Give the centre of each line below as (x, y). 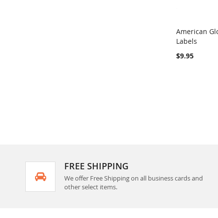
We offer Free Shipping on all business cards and (134, 178)
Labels (187, 41)
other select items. (91, 187)
